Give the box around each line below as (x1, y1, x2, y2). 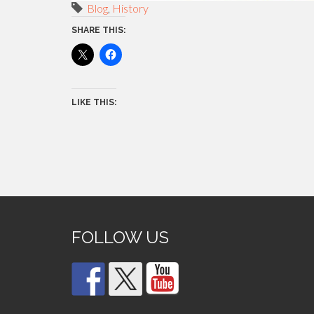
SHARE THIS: (71, 25, 125, 35)
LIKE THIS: (71, 97, 116, 107)
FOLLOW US (71, 226, 169, 247)
